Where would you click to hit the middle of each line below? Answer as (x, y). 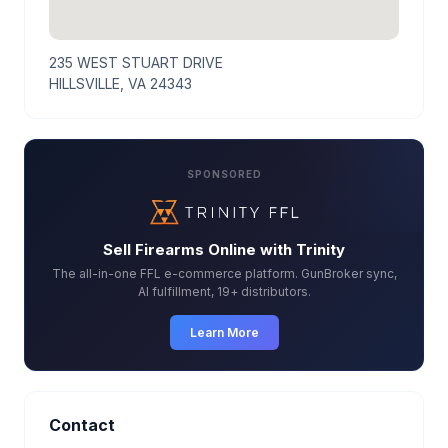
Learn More (224, 333)
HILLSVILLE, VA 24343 (120, 83)
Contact (82, 425)
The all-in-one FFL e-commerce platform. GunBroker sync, (224, 274)
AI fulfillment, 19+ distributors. (224, 292)
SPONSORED (224, 174)
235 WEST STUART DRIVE (136, 62)
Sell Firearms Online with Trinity (224, 250)
